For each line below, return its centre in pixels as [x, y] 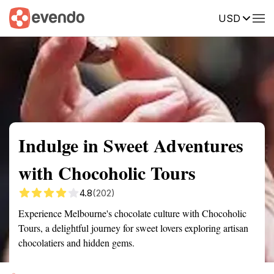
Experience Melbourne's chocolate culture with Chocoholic [132, 213]
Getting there [127, 17]
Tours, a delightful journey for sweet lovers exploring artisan [133, 228]
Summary [28, 17]
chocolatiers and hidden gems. [76, 243]
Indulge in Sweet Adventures [131, 145]
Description [194, 17]
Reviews [253, 17]
